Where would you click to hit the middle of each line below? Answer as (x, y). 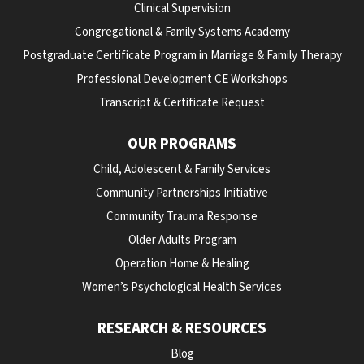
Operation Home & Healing (182, 264)
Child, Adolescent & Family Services (182, 169)
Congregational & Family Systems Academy (182, 32)
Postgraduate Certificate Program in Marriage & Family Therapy (182, 56)
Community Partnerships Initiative (182, 193)
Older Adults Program (182, 240)
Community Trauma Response (182, 217)
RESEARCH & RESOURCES (182, 329)
